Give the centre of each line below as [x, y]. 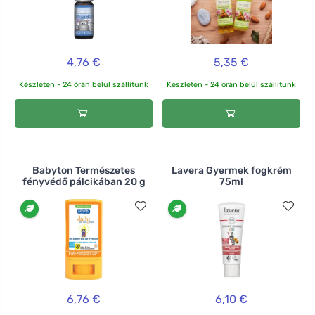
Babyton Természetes [84, 171]
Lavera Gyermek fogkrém [231, 171]
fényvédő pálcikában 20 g [84, 182]
